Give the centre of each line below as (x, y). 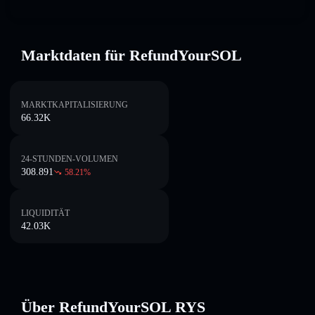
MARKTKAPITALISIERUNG (75, 105)
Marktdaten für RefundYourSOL (131, 55)
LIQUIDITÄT (45, 213)
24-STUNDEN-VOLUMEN (70, 159)
